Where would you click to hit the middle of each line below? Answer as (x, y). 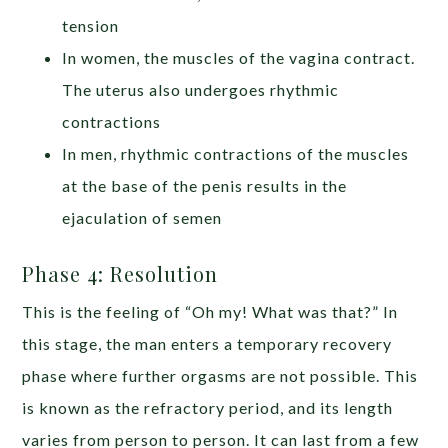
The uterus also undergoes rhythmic (201, 90)
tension (91, 26)
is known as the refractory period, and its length (208, 408)
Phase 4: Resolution (120, 274)
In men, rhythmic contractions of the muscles (236, 154)
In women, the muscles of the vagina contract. (239, 58)
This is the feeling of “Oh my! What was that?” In (210, 312)
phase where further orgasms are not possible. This (220, 376)
